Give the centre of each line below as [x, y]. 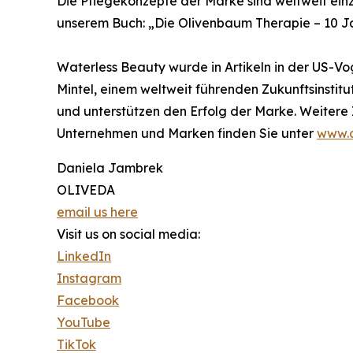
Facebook [88, 300]
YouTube [84, 322]
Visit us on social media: [128, 234]
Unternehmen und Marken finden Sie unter [187, 133]
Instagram [89, 278]
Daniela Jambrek [110, 167]
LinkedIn [84, 256]
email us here [97, 212]
